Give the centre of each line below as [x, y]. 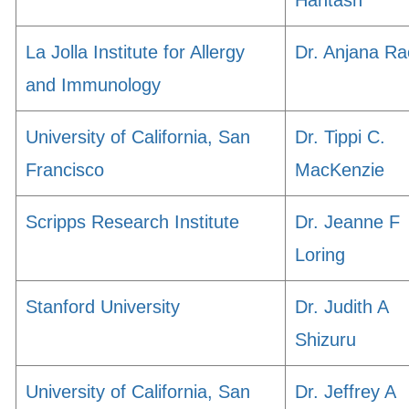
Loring [320, 255]
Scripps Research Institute [132, 222]
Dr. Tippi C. [340, 137]
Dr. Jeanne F [347, 222]
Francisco [65, 170]
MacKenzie [340, 170]
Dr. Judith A [341, 307]
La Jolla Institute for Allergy [135, 52]
